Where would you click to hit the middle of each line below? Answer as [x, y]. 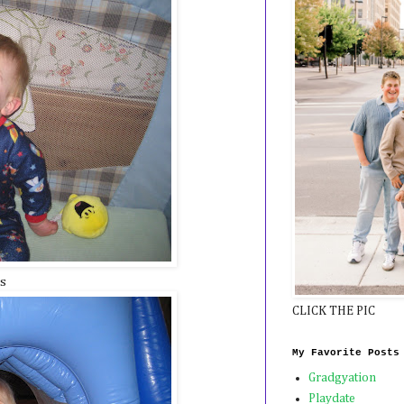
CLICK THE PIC [334, 311]
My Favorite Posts [346, 352]
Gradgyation [342, 378]
